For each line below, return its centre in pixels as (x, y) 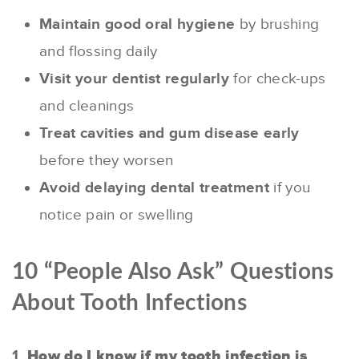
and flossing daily (99, 51)
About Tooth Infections (130, 303)
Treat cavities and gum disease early (169, 133)
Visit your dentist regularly (134, 79)
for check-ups (277, 79)
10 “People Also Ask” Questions (173, 271)
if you (290, 188)
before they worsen (107, 160)
